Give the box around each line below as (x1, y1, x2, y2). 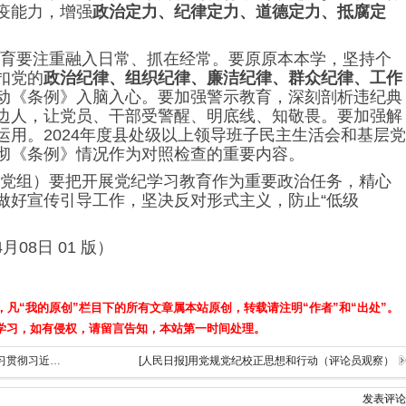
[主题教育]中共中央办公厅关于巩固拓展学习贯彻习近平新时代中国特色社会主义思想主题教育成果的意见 (50, 353, 61, 367)
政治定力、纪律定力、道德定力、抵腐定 (92, 2, 386, 21)
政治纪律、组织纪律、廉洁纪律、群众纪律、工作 (43, 68, 402, 87)
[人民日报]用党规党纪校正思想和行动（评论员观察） (139, 353, 394, 367)
